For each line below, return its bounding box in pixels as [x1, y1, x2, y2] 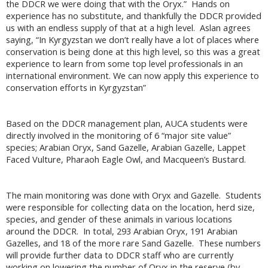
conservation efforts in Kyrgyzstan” [6, 82, 146, 94]
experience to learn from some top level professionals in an [6, 58, 243, 70]
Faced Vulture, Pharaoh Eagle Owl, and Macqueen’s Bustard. [6, 154, 248, 166]
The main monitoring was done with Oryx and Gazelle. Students [6, 190, 261, 202]
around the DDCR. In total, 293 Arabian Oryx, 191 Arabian [6, 226, 237, 237]
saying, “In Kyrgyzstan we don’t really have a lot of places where [6, 34, 259, 46]
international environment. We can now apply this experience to [6, 70, 259, 82]
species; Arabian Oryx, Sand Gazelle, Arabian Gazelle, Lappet [6, 142, 246, 154]
